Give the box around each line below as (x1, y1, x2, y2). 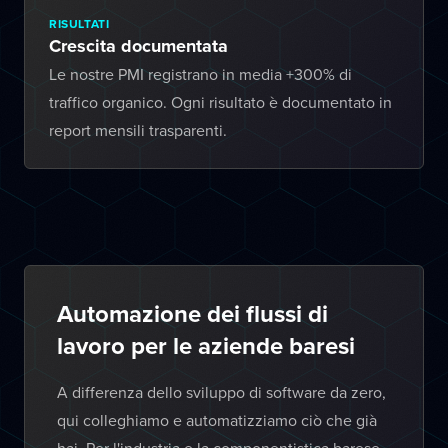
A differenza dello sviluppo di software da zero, (57, 381, 386, 403)
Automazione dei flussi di (57, 296, 328, 331)
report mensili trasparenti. (49, 119, 227, 141)
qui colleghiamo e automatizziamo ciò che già (57, 409, 377, 431)
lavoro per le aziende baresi (57, 328, 355, 363)
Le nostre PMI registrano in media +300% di (49, 63, 352, 85)
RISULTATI (49, 15, 110, 32)
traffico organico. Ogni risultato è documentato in (49, 91, 392, 113)
